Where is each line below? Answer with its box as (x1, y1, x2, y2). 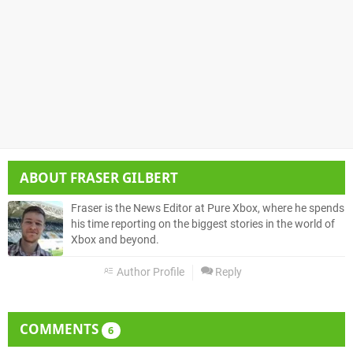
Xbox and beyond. (71, 233, 159, 247)
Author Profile (114, 266, 184, 280)
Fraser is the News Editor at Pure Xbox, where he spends (71, 202, 344, 216)
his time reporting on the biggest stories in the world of (71, 217, 335, 232)
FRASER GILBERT (70, 169, 178, 188)
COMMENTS (20, 320, 102, 339)
